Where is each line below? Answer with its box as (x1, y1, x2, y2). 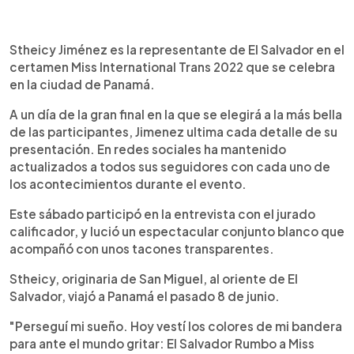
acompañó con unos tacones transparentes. (9, 240, 274, 256)
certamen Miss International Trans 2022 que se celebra (9, 58, 335, 74)
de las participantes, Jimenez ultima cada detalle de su (9, 123, 337, 139)
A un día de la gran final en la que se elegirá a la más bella (9, 106, 342, 122)
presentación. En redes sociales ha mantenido (9, 141, 286, 156)
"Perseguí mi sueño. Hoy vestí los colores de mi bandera (9, 318, 342, 333)
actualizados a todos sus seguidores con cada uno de (9, 158, 330, 174)
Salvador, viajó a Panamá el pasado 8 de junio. (9, 288, 280, 303)
